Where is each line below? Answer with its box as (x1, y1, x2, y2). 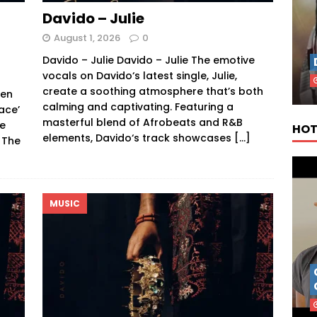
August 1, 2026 (53, 30, 120, 45)
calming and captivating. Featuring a (42, 99, 234, 114)
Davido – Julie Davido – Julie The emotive (42, 52, 255, 67)
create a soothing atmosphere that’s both (42, 83, 263, 98)
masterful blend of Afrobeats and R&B (42, 115, 243, 129)
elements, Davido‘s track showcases (42, 130, 234, 145)
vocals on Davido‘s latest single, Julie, (42, 68, 237, 83)
